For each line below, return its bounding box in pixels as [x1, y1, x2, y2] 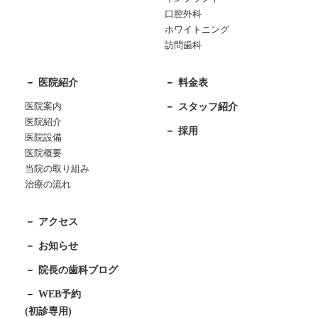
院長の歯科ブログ [38, 265, 118, 276]
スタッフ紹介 [177, 102, 238, 113]
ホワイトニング [164, 25, 229, 35]
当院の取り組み [24, 164, 89, 175]
